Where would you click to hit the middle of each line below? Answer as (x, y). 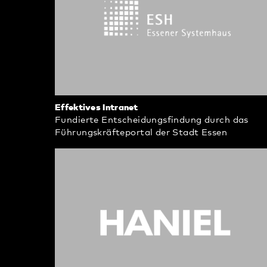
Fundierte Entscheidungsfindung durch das (152, 120)
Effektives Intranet (97, 107)
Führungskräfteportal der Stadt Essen (141, 132)
